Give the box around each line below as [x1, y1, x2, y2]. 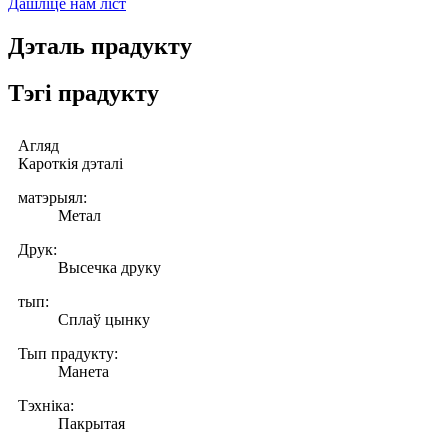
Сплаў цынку [58, 310, 150, 328]
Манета [58, 362, 109, 380]
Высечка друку [58, 258, 161, 276]
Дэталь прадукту [8, 33, 192, 60]
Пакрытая [58, 414, 125, 432]
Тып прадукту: [18, 344, 118, 362]
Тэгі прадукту [8, 80, 159, 107]
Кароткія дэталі [18, 154, 123, 172]
